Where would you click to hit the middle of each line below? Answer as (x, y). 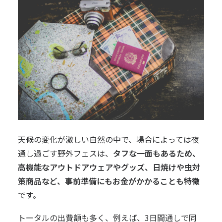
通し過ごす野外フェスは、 (65, 153)
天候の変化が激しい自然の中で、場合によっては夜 (109, 139)
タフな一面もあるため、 (157, 153)
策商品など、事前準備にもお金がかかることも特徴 (109, 181)
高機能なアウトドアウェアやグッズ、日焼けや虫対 (109, 167)
